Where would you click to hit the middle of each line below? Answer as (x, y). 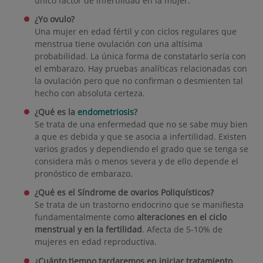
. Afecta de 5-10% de (182, 230)
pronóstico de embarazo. (83, 174)
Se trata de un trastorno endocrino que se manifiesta (139, 205)
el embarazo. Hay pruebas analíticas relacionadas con (141, 69)
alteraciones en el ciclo (181, 217)
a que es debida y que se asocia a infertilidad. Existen (140, 137)
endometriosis (105, 112)
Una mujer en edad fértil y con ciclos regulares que (135, 32)
